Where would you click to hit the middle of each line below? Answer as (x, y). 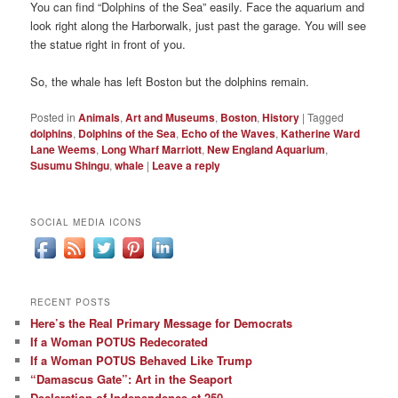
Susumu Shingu (70, 165)
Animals (99, 117)
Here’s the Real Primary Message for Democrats (162, 322)
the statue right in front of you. (108, 44)
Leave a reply (187, 165)
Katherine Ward (321, 133)
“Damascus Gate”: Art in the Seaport (131, 378)
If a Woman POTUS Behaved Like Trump (142, 360)
